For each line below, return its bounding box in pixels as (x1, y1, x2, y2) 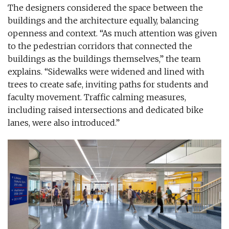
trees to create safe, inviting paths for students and (8, 79, 209, 89)
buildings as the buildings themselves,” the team (8, 53, 201, 64)
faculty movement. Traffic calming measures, (8, 91, 186, 102)
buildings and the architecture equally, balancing (8, 15, 199, 26)
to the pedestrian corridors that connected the (8, 40, 192, 51)
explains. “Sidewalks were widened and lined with (8, 66, 204, 77)
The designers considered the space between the (8, 2, 203, 13)
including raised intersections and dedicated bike (8, 104, 203, 115)
